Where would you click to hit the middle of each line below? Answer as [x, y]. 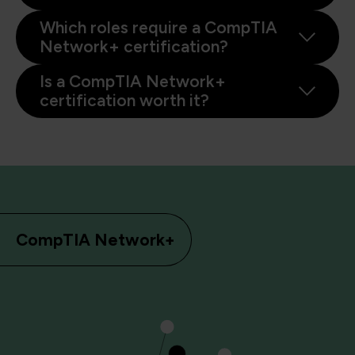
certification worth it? [124, 100]
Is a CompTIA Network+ [133, 81]
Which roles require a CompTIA [158, 27]
